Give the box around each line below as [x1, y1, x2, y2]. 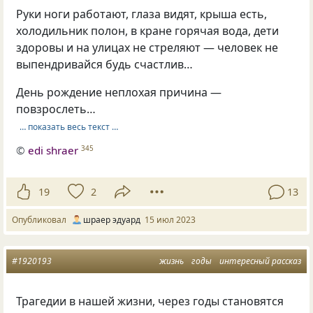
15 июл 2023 [145, 214, 196, 226]
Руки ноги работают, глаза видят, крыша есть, [16, 6, 268, 22]
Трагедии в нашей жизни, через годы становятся [16, 293, 284, 310]
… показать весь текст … [19, 121, 118, 133]
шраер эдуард [83, 214, 140, 226]
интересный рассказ [219, 255, 301, 268]
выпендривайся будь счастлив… [16, 57, 194, 73]
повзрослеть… [16, 101, 96, 117]
